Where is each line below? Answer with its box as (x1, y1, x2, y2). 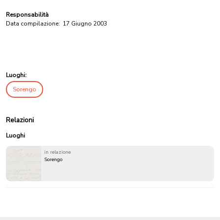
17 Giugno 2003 (63, 20, 107, 27)
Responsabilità (6, 11, 49, 19)
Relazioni (6, 115, 34, 125)
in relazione (44, 149, 71, 156)
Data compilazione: (6, 20, 60, 27)
